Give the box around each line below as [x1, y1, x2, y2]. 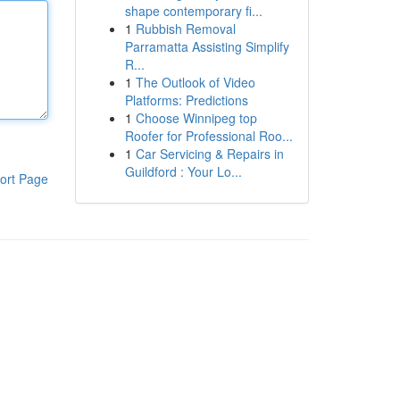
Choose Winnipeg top [135, 109, 257, 127]
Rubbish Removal [135, 20, 236, 37]
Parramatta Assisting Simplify [124, 37, 289, 55]
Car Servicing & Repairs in [135, 145, 284, 162]
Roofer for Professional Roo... [124, 127, 293, 145]
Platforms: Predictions [124, 91, 248, 109]
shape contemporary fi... [124, 2, 262, 20]
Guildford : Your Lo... [124, 162, 242, 180]
